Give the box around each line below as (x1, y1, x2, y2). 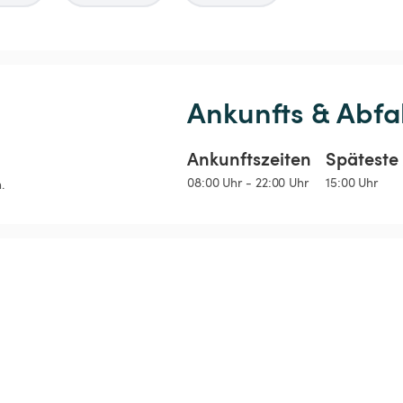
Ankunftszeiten (187, 146, 311, 172)
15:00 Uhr (326, 174, 379, 192)
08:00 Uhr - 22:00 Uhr (187, 174, 309, 192)
